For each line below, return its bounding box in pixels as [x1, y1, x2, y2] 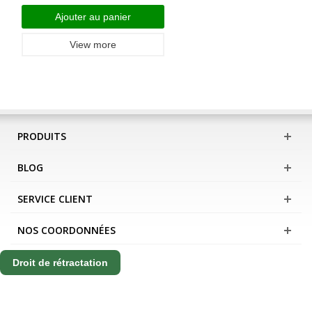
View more [70, 38, 116, 50]
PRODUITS [17, 129, 66, 143]
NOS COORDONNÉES [17, 223, 116, 237]
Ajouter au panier [55, 10, 131, 22]
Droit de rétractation [13, 256, 108, 268]
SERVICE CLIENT [17, 192, 93, 205]
